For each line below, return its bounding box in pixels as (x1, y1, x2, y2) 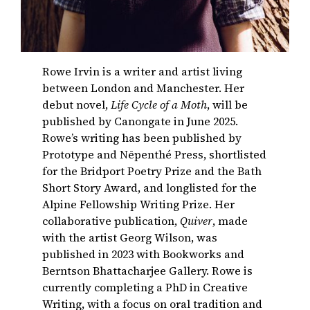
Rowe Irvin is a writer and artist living (42, 64, 243, 80)
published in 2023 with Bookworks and (42, 246, 245, 262)
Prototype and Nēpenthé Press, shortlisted (42, 147, 267, 163)
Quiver (180, 213, 213, 229)
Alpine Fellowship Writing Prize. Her (42, 197, 235, 212)
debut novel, (42, 97, 111, 113)
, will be (207, 97, 248, 113)
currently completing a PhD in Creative (42, 280, 248, 295)
